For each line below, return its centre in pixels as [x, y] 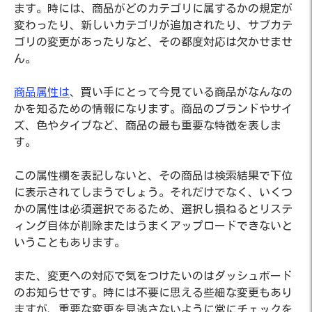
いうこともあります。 [70, 242]
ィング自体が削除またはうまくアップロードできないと [153, 226]
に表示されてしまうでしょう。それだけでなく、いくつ [153, 192]
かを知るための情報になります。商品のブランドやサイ [153, 109]
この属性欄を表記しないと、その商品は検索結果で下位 [153, 175]
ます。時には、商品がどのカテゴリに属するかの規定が [153, 8]
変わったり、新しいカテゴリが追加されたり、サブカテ [153, 25]
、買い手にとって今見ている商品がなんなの [181, 92]
